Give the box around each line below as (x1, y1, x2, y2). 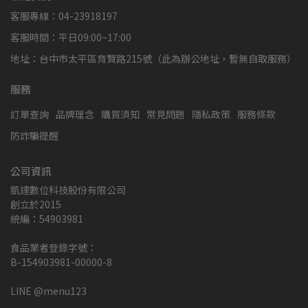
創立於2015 (10, 197, 61, 211)
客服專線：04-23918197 (10, 9, 118, 23)
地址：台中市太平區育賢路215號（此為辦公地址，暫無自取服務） (10, 52, 296, 65)
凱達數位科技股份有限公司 (10, 183, 126, 197)
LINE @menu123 (10, 284, 87, 298)
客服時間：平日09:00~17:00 (10, 30, 131, 44)
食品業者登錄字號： (10, 241, 97, 254)
